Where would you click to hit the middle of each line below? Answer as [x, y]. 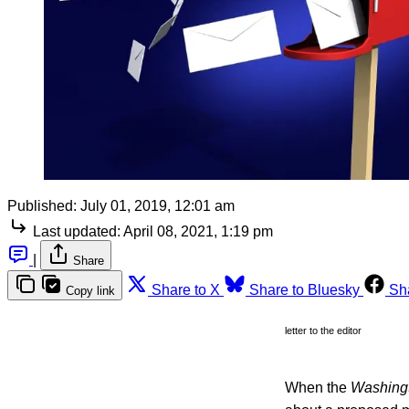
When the [318, 388]
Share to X [186, 290]
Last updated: [77, 232]
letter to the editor [323, 331]
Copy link [90, 291]
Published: [42, 206]
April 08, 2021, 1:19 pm [198, 232]
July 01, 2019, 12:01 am [157, 206]
